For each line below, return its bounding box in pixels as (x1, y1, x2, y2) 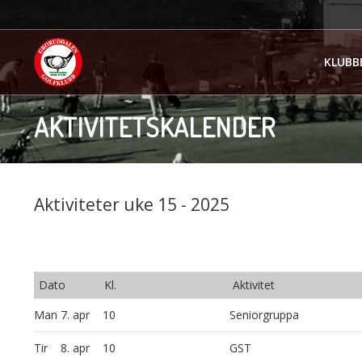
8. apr (61, 340, 93, 356)
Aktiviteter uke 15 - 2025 (34, 193, 229, 216)
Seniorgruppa (229, 307, 299, 322)
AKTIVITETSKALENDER (34, 110, 275, 144)
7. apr (61, 307, 93, 322)
